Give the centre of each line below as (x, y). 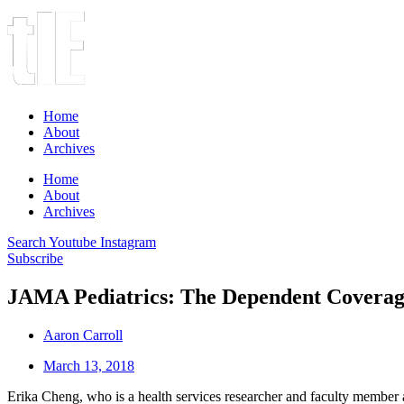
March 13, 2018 (89, 365)
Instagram (128, 242)
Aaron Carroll (83, 335)
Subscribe (35, 258)
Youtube (73, 242)
